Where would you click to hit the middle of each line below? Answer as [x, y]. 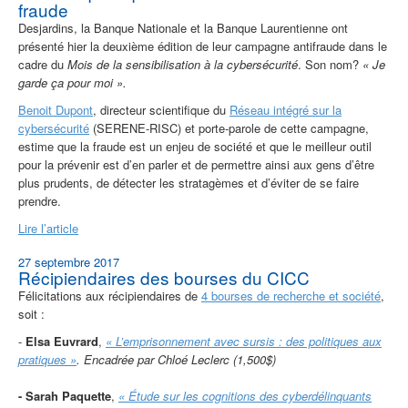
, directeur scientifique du [161, 110]
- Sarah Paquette [65, 396]
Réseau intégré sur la [286, 110]
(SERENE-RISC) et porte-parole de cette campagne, [229, 128]
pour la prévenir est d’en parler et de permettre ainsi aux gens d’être [196, 165]
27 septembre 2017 [69, 262]
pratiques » [47, 360]
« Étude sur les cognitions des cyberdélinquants [245, 396]
